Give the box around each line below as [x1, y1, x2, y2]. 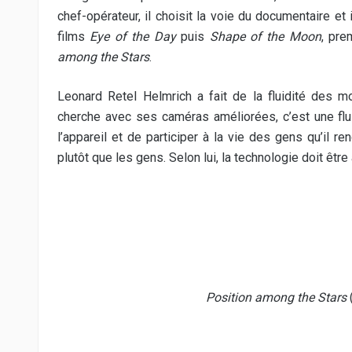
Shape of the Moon [209, 29, 321, 44]
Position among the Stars [205, 290, 346, 305]
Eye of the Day [90, 29, 176, 44]
